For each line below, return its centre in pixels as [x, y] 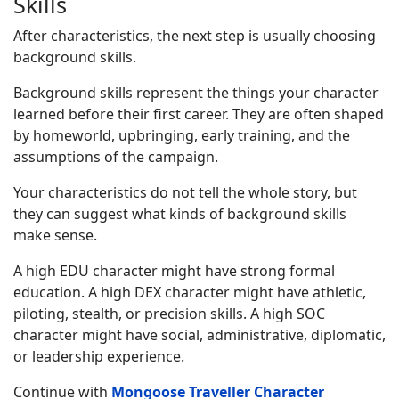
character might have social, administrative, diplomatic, [199, 335]
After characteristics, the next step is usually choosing [195, 36]
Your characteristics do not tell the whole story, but [185, 192]
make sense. [55, 235]
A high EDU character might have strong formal [174, 271]
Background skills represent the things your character [196, 93]
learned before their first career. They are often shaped [199, 114]
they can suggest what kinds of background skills [180, 214]
